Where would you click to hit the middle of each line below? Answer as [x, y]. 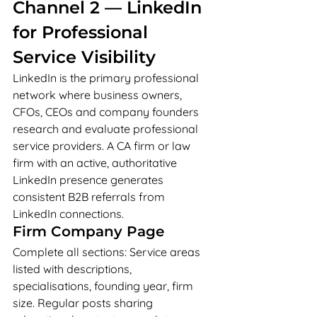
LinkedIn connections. [68, 214]
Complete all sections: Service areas [108, 252]
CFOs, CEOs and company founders [107, 112]
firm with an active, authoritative [96, 163]
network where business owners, [99, 95]
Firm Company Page [88, 231]
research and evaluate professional [107, 129]
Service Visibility [84, 57]
